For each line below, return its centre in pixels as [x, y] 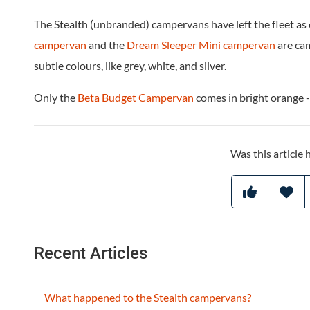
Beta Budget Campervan [136, 97]
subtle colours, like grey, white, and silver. [130, 65]
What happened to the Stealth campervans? [148, 297]
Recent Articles [91, 253]
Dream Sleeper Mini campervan [201, 44]
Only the [56, 97]
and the [107, 44]
